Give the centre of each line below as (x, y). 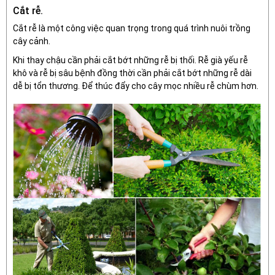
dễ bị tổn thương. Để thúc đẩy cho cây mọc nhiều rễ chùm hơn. (136, 86)
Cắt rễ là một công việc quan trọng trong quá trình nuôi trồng (132, 28)
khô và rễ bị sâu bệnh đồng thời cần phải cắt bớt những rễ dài (132, 73)
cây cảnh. (32, 41)
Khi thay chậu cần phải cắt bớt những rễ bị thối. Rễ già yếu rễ (130, 60)
